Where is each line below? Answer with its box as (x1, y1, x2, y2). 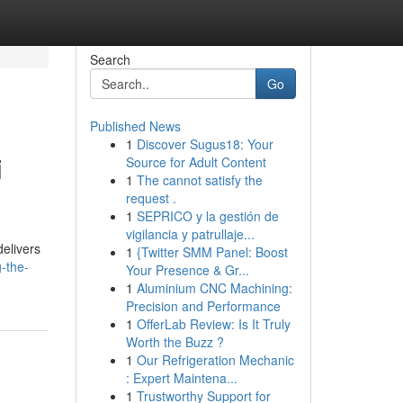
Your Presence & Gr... (125, 261, 249, 279)
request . (125, 189, 176, 207)
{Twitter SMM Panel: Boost (136, 243, 288, 261)
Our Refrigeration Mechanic (136, 351, 294, 369)
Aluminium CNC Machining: (136, 279, 292, 297)
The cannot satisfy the (136, 171, 263, 189)
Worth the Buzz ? (125, 333, 224, 351)
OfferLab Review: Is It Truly (136, 315, 291, 333)
